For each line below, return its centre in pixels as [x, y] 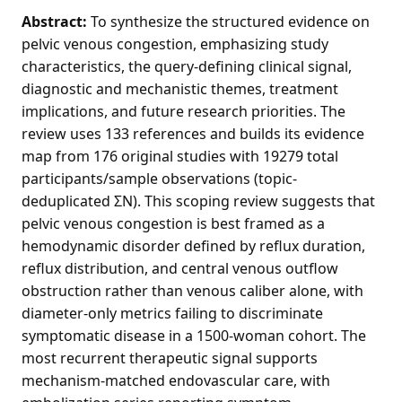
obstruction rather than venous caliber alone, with [192, 290]
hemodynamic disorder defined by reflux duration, [193, 245]
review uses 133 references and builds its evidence [193, 133]
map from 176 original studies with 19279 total [180, 156]
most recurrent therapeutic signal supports [170, 358]
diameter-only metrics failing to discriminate [172, 313]
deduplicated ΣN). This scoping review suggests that [198, 201]
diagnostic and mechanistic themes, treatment [180, 88]
